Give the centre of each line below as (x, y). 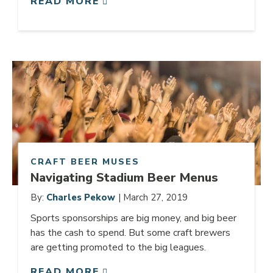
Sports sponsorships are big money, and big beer (133, 218)
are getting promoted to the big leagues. (118, 247)
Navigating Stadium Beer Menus (124, 177)
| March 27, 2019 (153, 197)
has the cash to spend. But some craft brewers (130, 232)
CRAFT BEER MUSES (85, 161)
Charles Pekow (80, 197)
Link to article (44, 67)
